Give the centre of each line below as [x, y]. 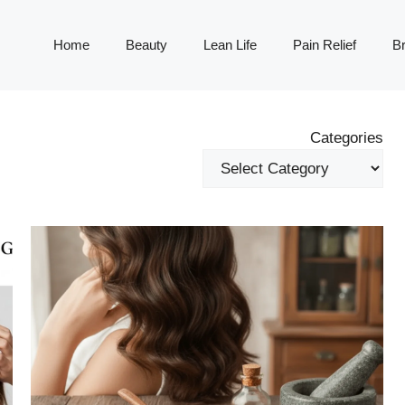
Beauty [146, 45]
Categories [347, 138]
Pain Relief [325, 45]
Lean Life [230, 45]
